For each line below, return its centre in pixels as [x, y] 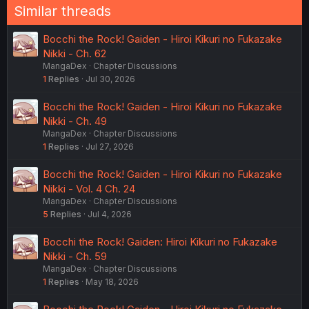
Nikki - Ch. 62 [74, 53]
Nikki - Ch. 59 [75, 256]
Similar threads [62, 11]
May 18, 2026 [112, 281]
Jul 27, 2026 [110, 146]
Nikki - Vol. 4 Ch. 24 [89, 188]
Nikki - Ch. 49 [75, 121]
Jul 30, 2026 [110, 79]
